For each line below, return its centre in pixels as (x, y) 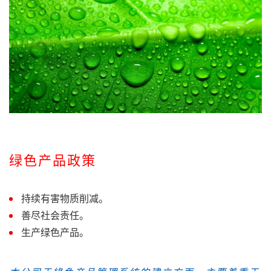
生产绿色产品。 (55, 233)
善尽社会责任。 (55, 216)
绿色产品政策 (53, 161)
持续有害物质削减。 (65, 199)
